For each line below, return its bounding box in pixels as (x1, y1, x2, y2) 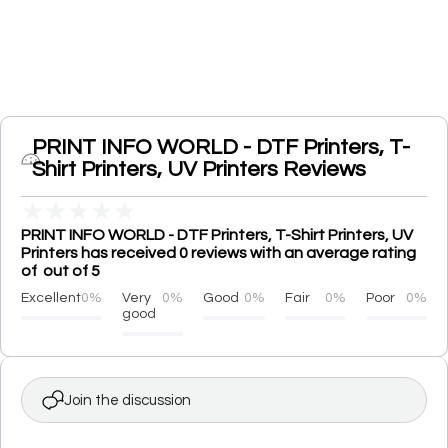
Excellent (21, 291, 81, 305)
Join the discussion (64, 392, 191, 408)
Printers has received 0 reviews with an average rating (21, 245, 416, 261)
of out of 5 (21, 263, 100, 279)
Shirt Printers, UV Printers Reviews (32, 158, 367, 181)
